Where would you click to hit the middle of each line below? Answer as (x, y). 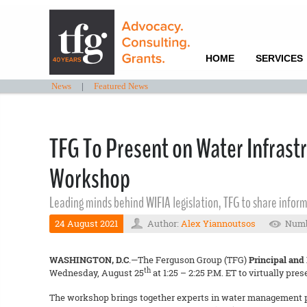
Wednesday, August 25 (97, 273)
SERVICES (279, 58)
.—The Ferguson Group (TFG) (189, 260)
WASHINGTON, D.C (89, 260)
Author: (164, 223)
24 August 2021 (86, 223)
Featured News (121, 86)
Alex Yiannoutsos (218, 223)
